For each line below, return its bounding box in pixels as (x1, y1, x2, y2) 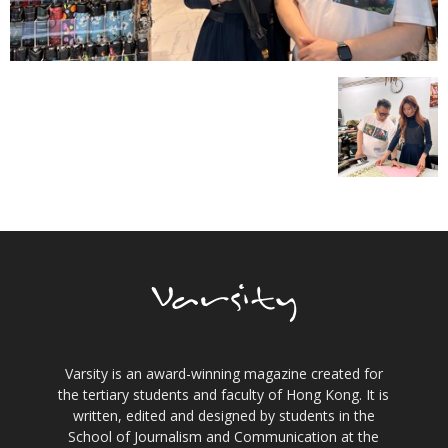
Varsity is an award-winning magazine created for (64, 364, 383, 384)
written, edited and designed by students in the (72, 406, 375, 426)
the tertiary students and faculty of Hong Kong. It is (58, 385, 390, 405)
